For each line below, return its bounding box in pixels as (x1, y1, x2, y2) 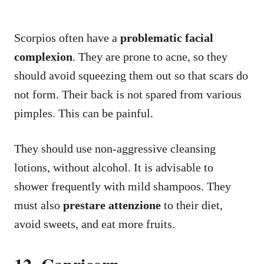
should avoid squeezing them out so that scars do (14, 68, 248, 82)
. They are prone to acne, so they (72, 49, 227, 63)
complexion (14, 49, 72, 63)
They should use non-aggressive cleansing (14, 141, 216, 155)
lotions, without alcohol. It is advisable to (14, 160, 213, 174)
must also (14, 198, 63, 212)
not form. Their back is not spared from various (14, 87, 242, 101)
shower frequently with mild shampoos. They (14, 179, 231, 193)
